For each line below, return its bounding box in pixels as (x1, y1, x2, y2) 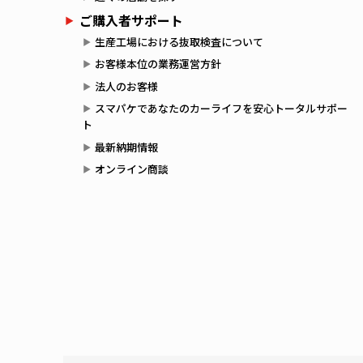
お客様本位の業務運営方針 (94, 56, 221, 72)
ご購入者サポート (79, 11, 183, 31)
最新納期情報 (94, 139, 158, 155)
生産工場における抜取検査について (94, 33, 263, 49)
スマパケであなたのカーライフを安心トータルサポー (94, 100, 348, 117)
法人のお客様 (94, 78, 158, 94)
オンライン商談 (94, 161, 169, 177)
